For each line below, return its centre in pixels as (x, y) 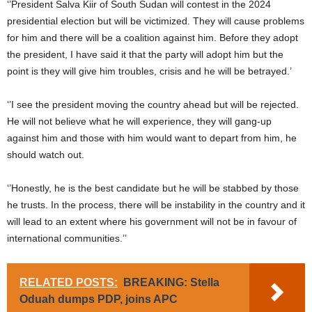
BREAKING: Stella (171, 283)
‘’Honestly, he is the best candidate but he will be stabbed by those (153, 188)
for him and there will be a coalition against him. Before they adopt (153, 38)
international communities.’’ (67, 239)
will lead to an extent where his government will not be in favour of (152, 222)
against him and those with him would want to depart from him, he (152, 138)
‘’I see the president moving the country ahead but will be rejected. (153, 105)
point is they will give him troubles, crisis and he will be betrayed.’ (149, 71)
